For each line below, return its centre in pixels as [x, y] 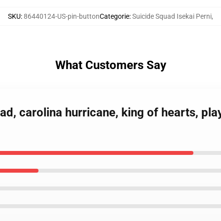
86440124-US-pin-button [62, 16]
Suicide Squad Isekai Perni [172, 16]
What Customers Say [110, 65]
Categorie [114, 16]
